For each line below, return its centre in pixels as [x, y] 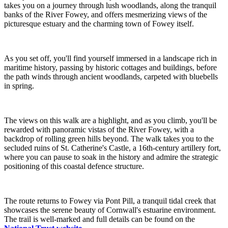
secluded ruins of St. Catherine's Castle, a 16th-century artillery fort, [112, 148]
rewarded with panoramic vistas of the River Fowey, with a [99, 129]
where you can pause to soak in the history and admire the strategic [111, 157]
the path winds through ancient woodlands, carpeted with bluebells [111, 76]
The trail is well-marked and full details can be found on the [99, 219]
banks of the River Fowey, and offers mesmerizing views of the [106, 14]
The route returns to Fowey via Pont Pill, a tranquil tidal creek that [110, 201]
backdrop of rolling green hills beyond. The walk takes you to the [109, 138]
